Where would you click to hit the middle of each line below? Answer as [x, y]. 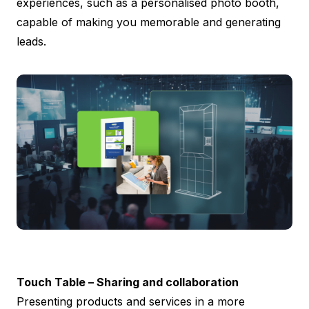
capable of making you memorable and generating [149, 22]
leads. [31, 41]
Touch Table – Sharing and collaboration [128, 282]
